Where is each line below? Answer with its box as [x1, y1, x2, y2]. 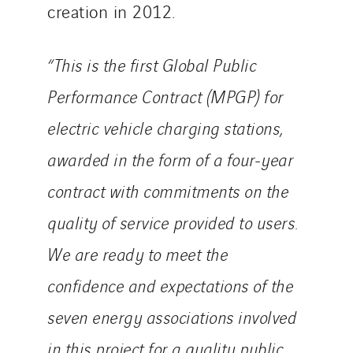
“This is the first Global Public [47, 52, 256, 76]
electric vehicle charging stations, [47, 115, 283, 139]
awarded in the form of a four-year [47, 147, 293, 171]
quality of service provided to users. [47, 210, 298, 234]
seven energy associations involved [47, 304, 296, 329]
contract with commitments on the [47, 178, 288, 203]
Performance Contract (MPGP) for [47, 84, 284, 108]
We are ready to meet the [47, 241, 228, 266]
